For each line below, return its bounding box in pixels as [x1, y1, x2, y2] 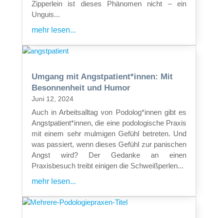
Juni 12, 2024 [31, 94, 73, 103]
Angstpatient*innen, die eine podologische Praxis [31, 118, 187, 127]
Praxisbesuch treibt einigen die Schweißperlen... [31, 161, 183, 170]
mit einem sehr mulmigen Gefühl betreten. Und [31, 129, 187, 138]
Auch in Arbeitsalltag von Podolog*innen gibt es [31, 108, 187, 116]
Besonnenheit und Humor [31, 83, 130, 92]
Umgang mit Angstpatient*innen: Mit [31, 72, 173, 81]
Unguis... [31, 10, 60, 18]
